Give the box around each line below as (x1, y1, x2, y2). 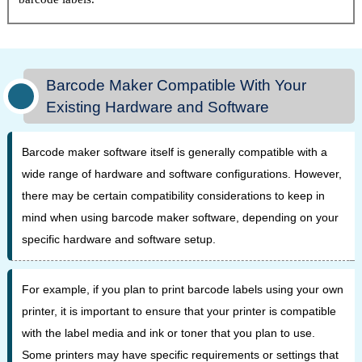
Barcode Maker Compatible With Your (46, 76, 307, 94)
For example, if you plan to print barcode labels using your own (21, 282, 343, 296)
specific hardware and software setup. (21, 232, 216, 246)
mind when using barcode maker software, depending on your (21, 210, 339, 224)
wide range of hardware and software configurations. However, (21, 166, 342, 180)
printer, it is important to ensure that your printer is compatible (21, 304, 336, 318)
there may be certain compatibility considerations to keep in (21, 188, 325, 202)
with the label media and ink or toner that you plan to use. (21, 326, 315, 339)
